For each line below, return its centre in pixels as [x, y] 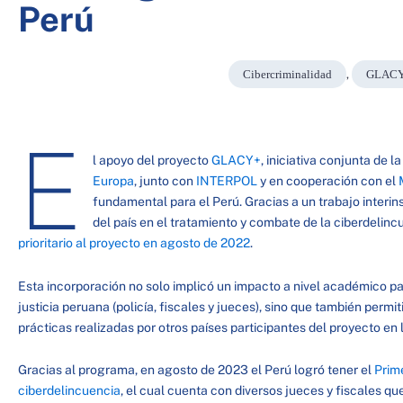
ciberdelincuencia [69, 390]
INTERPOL [226, 181]
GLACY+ [236, 160]
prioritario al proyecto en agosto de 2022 [134, 243]
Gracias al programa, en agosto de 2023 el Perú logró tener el [196, 370]
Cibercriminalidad [287, 74]
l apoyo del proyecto [152, 160]
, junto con [165, 181]
